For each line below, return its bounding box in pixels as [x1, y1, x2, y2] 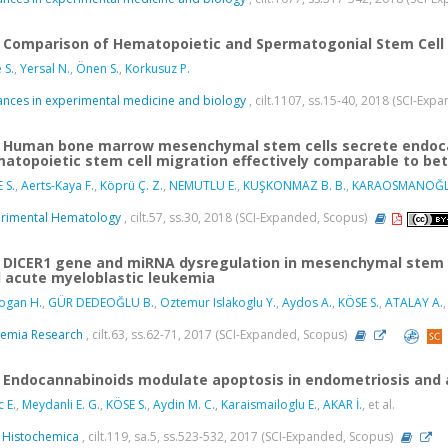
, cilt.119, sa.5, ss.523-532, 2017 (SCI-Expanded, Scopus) [79, 428, 396, 446]
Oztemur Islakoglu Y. [160, 294, 276, 312]
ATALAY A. [385, 294, 443, 312]
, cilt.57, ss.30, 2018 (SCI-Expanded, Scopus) [121, 209, 370, 227]
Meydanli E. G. [22, 396, 100, 414]
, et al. [362, 396, 395, 414]
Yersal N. [20, 60, 70, 78]
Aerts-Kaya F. [21, 177, 94, 195]
